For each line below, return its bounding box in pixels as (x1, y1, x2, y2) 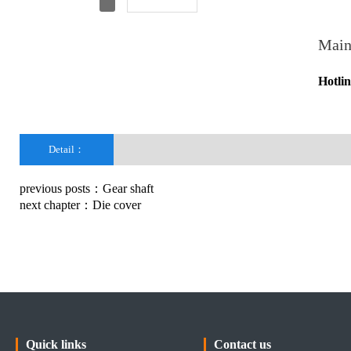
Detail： (48, 143, 85, 155)
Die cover (92, 198, 141, 212)
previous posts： (19, 182, 103, 195)
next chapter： (19, 198, 92, 212)
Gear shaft (102, 182, 154, 195)
